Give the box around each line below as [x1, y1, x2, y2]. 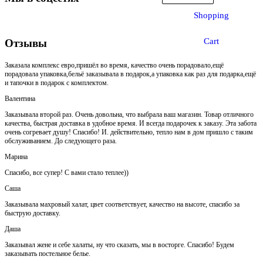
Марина [5, 152, 33, 161]
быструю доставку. [5, 208, 60, 217]
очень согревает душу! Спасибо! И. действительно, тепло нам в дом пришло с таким [5, 127, 253, 136]
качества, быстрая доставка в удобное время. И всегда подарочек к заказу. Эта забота [5, 119, 257, 127]
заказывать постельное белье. [5, 249, 90, 258]
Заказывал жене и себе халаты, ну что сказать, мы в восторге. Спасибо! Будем [5, 240, 234, 249]
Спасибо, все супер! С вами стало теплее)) [5, 168, 129, 177]
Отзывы [5, 37, 47, 50]
